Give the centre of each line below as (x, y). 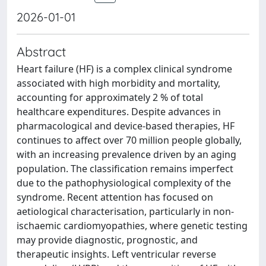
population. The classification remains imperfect (125, 169)
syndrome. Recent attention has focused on (115, 197)
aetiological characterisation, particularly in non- (125, 211)
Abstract (41, 51)
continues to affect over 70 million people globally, (129, 140)
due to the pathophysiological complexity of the (124, 183)
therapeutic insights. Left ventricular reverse (116, 254)
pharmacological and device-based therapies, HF (126, 126)
